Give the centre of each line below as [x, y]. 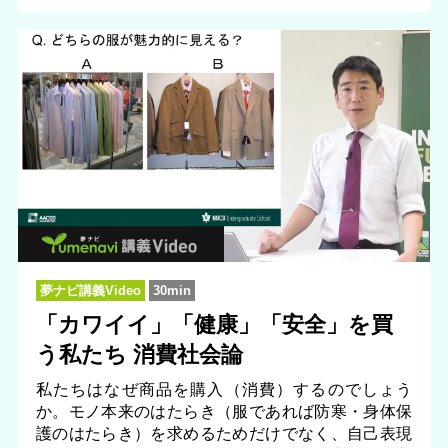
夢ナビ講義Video [90, 290]
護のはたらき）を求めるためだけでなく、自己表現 [224, 432]
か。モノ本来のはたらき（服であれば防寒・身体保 [224, 410]
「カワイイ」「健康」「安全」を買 [214, 324]
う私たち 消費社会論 [139, 354]
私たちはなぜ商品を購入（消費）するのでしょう [224, 388]
